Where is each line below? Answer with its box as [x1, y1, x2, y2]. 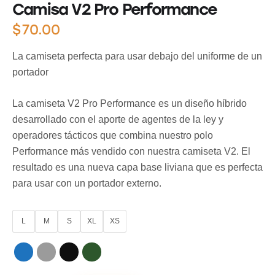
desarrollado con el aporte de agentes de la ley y [12, 114, 223, 125]
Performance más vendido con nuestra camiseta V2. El [12, 145, 250, 157]
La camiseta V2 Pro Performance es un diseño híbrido [12, 98, 247, 109]
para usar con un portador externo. [12, 177, 161, 188]
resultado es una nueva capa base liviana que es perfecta [12, 161, 263, 172]
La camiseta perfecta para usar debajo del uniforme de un [12, 50, 262, 61]
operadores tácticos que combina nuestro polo [12, 130, 213, 141]
